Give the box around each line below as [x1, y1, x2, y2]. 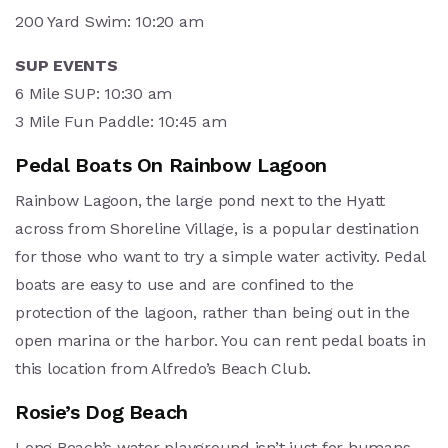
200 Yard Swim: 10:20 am [15, 11, 204, 31]
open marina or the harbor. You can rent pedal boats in [15, 330, 426, 350]
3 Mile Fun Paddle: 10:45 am [15, 111, 227, 131]
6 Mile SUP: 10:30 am [15, 83, 172, 103]
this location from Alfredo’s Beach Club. [15, 358, 311, 378]
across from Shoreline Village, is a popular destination [15, 218, 419, 238]
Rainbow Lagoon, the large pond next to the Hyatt [15, 190, 385, 210]
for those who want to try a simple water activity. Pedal [15, 246, 425, 266]
